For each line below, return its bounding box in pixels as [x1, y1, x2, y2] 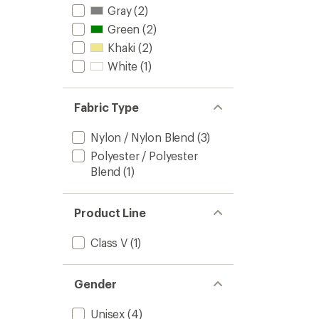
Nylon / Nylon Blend [90, 130, 194, 144]
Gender [74, 277, 117, 291]
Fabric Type [74, 100, 140, 114]
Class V [90, 236, 127, 249]
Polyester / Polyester [90, 149, 198, 162]
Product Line [74, 206, 147, 219]
